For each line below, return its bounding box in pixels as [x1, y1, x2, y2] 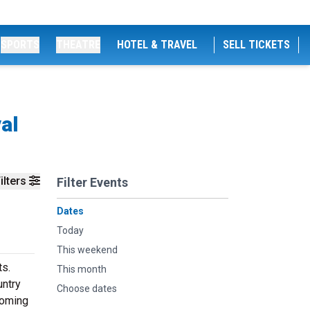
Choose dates [57, 283, 117, 294]
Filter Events [57, 175, 128, 190]
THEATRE [56, 38, 100, 51]
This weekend [57, 244, 118, 255]
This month [57, 264, 107, 275]
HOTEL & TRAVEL [117, 38, 197, 51]
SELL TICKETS [223, 38, 290, 51]
